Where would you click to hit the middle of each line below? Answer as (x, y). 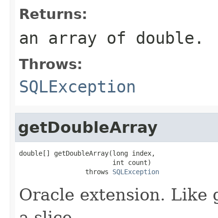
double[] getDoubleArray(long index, (87, 153)
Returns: (53, 14)
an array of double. (111, 38)
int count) (85, 162)
